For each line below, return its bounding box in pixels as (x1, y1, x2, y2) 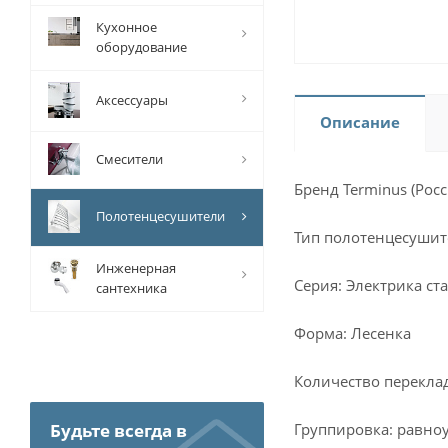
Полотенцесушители (96, 207, 225, 225)
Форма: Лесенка (294, 323, 411, 343)
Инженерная (96, 259, 176, 277)
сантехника (96, 279, 167, 297)
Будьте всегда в (50, 419, 187, 442)
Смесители (96, 150, 163, 168)
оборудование (96, 38, 187, 56)
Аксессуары (96, 91, 168, 109)
